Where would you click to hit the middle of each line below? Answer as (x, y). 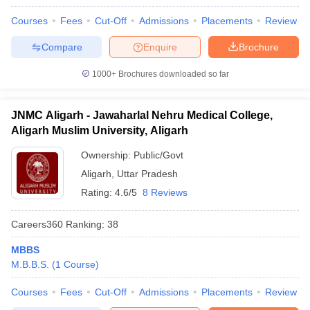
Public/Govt (158, 155)
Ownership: (107, 155)
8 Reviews (165, 192)
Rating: (98, 192)
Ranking (82, 224)
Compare (62, 47)
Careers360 (37, 224)
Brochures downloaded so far (172, 74)
